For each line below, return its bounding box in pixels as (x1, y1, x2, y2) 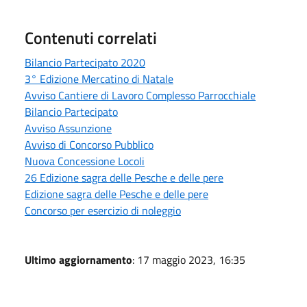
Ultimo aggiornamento (25, 251, 132, 268)
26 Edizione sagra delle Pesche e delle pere (25, 169, 223, 186)
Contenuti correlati (25, 25, 157, 50)
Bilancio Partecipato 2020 (25, 53, 145, 71)
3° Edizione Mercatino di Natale (25, 70, 173, 87)
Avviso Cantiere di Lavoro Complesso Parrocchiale (25, 86, 256, 103)
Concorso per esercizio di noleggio (25, 201, 181, 219)
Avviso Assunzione (25, 119, 112, 136)
